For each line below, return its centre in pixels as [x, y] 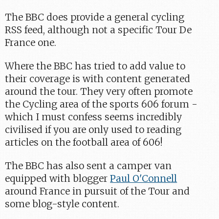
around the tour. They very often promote [99, 91]
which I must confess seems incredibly [94, 117]
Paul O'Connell [144, 179]
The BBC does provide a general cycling [95, 17]
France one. [31, 42]
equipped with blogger [58, 179]
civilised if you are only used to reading [93, 129]
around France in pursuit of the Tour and [98, 191]
